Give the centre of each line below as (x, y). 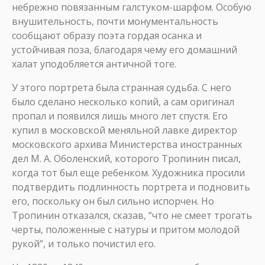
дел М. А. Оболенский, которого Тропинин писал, (126, 159)
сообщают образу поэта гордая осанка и (107, 35)
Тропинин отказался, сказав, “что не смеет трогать (132, 215)
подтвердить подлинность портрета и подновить (131, 187)
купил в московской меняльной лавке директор (125, 130)
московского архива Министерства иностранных (127, 144)
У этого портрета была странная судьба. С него (122, 88)
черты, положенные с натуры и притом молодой (126, 230)
